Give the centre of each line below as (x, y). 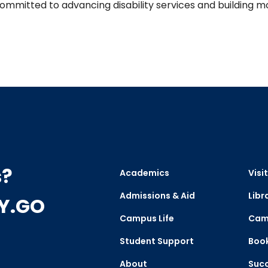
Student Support (156, 241)
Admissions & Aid (157, 196)
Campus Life (147, 218)
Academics (144, 173)
